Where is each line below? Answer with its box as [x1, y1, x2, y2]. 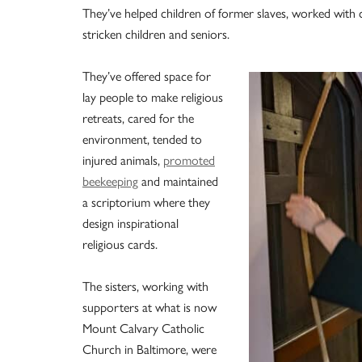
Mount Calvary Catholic [82, 318, 204, 338]
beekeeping [82, 171, 138, 191]
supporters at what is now [82, 297, 217, 317]
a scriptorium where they [82, 192, 210, 212]
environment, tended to [82, 129, 202, 149]
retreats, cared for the [82, 108, 194, 128]
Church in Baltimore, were [82, 339, 217, 359]
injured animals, [82, 150, 163, 170]
